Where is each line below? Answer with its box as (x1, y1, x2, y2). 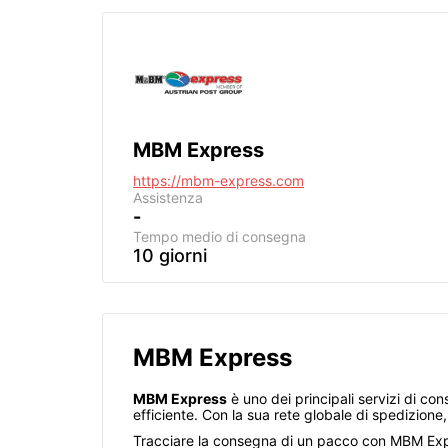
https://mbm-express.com (133, 172, 304, 189)
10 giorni (133, 245, 207, 266)
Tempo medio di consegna (133, 228, 306, 245)
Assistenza (133, 189, 203, 206)
